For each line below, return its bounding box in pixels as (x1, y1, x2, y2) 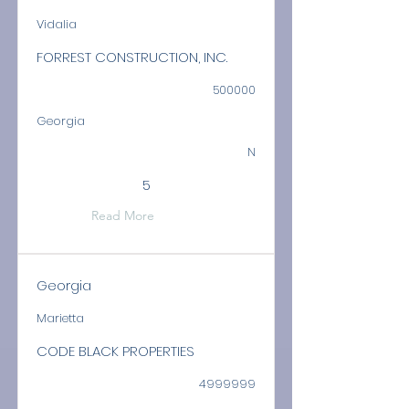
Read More (91, 207, 154, 224)
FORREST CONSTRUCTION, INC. (37, 47, 227, 67)
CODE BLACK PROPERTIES (37, 341, 194, 361)
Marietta (37, 309, 84, 327)
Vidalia (37, 16, 77, 33)
